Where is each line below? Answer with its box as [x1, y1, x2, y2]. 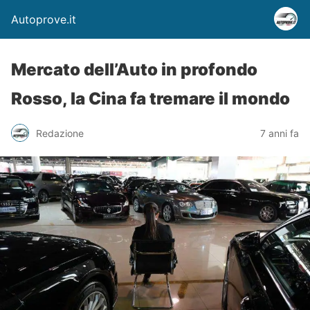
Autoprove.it [11, 12, 76, 26]
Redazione [36, 127, 84, 139]
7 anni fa [260, 127, 299, 139]
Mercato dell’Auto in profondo [11, 60, 257, 80]
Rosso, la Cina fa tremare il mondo [11, 89, 290, 109]
